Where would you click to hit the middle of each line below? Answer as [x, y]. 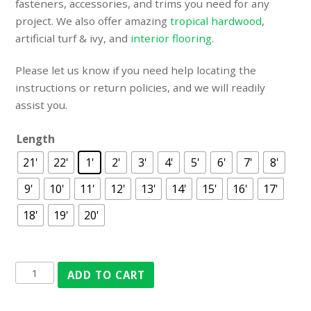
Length [36, 139]
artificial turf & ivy [60, 38]
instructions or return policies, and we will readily [141, 88]
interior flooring [170, 38]
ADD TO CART [106, 275]
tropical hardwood [216, 20]
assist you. [42, 105]
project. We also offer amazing [93, 20]
